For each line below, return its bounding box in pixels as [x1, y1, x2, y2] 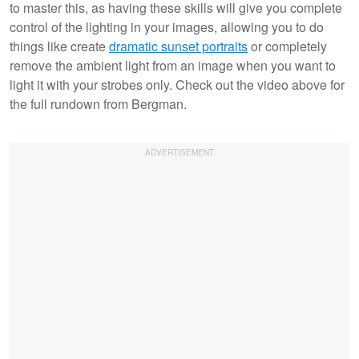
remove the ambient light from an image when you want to [10, 55, 336, 75]
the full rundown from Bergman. [10, 94, 190, 113]
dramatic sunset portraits [109, 36, 248, 55]
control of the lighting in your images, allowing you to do [10, 17, 324, 36]
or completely [248, 36, 327, 55]
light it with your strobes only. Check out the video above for [10, 75, 345, 94]
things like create [10, 36, 109, 55]
